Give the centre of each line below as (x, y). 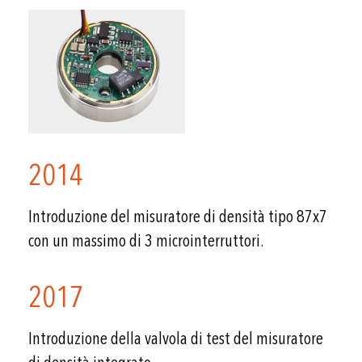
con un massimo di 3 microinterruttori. (146, 240)
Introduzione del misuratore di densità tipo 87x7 (178, 216)
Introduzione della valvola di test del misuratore (176, 338)
